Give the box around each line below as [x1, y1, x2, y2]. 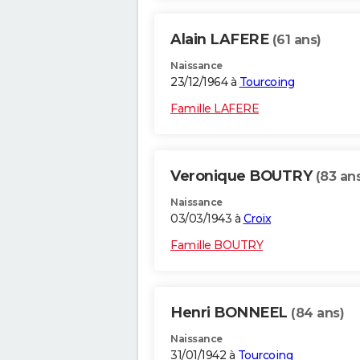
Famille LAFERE [170, 101, 259, 117]
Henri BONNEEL [170, 304, 291, 322]
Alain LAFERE [170, 31, 272, 49]
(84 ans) [291, 305, 344, 321]
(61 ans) [272, 32, 321, 48]
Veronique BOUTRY [170, 167, 316, 186]
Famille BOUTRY [170, 238, 263, 253]
